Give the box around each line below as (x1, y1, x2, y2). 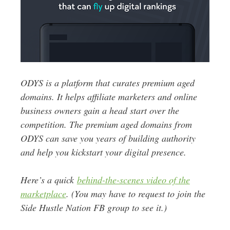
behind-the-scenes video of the (76, 173, 190, 186)
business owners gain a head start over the (20, 104, 179, 117)
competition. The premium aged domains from (20, 118, 192, 130)
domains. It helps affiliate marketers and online (20, 90, 197, 103)
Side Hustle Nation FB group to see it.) (20, 201, 167, 214)
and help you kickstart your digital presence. (20, 145, 186, 158)
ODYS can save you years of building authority (20, 131, 196, 144)
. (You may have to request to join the (66, 187, 205, 200)
